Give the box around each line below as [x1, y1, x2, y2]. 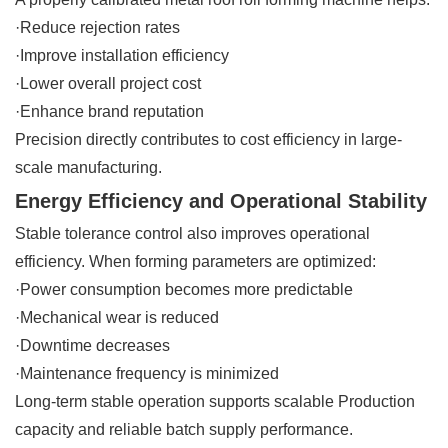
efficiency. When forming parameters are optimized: [15, 252, 376, 270]
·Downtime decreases [15, 336, 170, 354]
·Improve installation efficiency [15, 46, 229, 64]
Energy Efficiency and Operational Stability [15, 189, 427, 212]
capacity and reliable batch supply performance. [15, 420, 353, 438]
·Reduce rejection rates [15, 18, 180, 36]
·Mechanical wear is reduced [15, 308, 219, 326]
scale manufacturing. [15, 158, 162, 176]
